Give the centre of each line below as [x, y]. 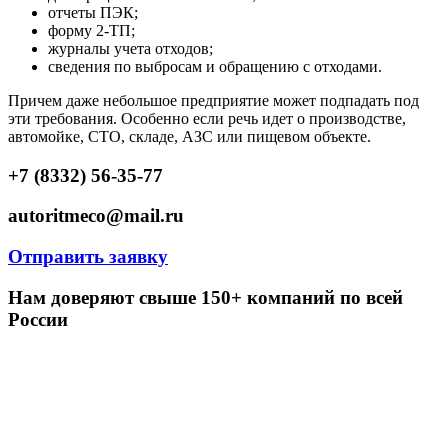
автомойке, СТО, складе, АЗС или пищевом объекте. [189, 136]
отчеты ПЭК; [93, 12]
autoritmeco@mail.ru [96, 216]
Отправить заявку [88, 257]
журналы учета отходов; [130, 48]
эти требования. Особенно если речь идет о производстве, [207, 118]
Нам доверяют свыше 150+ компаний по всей [205, 297]
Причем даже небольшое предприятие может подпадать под [213, 100]
